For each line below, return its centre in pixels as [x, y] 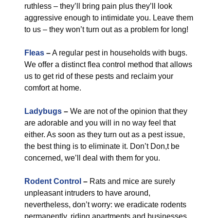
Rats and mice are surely [132, 181]
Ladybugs [43, 111]
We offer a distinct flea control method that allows [108, 64]
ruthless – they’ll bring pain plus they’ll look [98, 6]
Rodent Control [53, 181]
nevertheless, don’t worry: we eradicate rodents [105, 205]
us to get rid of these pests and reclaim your [99, 76]
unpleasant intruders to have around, [87, 193]
